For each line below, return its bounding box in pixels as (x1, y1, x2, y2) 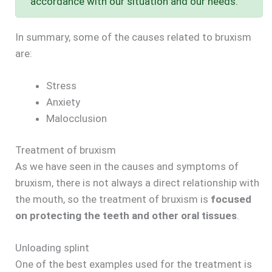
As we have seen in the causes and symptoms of (15, 160, 239, 173)
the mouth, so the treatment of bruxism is (15, 193, 211, 206)
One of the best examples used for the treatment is (15, 257, 252, 270)
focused (211, 193, 251, 206)
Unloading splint (15, 241, 89, 254)
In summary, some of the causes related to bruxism (15, 31, 251, 44)
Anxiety (46, 95, 80, 108)
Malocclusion (46, 112, 107, 124)
